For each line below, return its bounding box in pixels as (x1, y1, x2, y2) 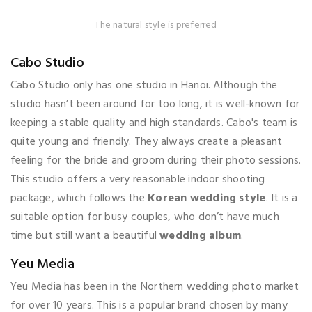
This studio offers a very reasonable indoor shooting (10, 171, 265, 189)
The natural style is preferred (95, 17, 217, 34)
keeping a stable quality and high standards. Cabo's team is (10, 114, 298, 133)
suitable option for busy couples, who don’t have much (10, 208, 279, 227)
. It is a (265, 189, 298, 208)
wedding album (159, 227, 242, 246)
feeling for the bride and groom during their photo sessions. (10, 152, 302, 171)
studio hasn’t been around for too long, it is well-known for (10, 95, 300, 114)
